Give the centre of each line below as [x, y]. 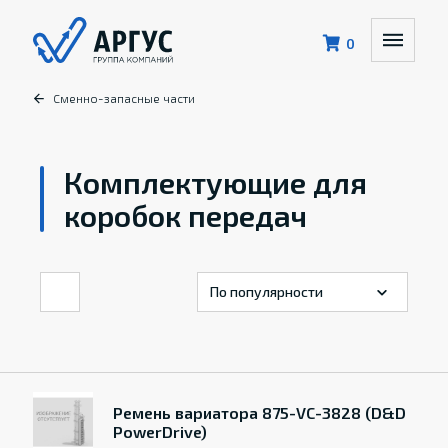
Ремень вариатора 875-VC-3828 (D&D [259, 412]
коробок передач [186, 215]
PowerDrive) [159, 431]
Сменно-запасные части [123, 98]
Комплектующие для [216, 182]
